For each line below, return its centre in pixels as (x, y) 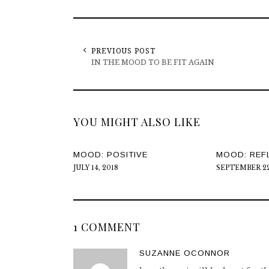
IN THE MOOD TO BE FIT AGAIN (153, 62)
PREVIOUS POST (123, 51)
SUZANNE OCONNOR (185, 253)
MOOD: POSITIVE (110, 155)
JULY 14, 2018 (96, 168)
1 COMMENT (107, 227)
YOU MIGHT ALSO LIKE (137, 122)
